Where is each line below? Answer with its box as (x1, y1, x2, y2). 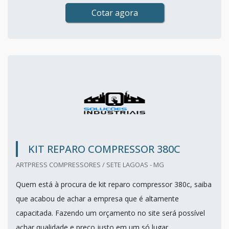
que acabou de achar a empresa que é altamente (16, 194, 179, 204)
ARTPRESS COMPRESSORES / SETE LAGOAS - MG (16, 160, 164, 170)
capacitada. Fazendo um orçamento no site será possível (16, 208, 205, 218)
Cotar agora (91, 7, 138, 19)
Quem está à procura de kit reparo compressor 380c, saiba (16, 179, 212, 190)
